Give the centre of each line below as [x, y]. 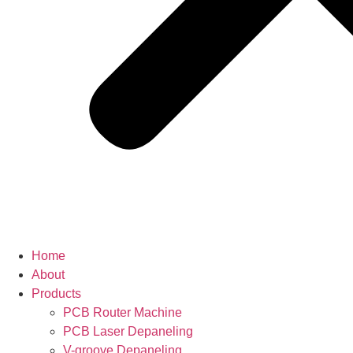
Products [56, 294]
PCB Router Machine [123, 313]
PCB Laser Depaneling [128, 332]
